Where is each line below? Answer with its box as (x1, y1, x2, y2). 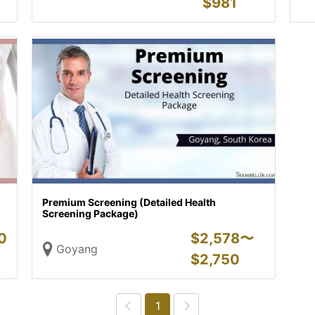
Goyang (56, 242, 98, 256)
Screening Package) (42, 207, 139, 219)
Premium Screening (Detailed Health (42, 196, 217, 208)
